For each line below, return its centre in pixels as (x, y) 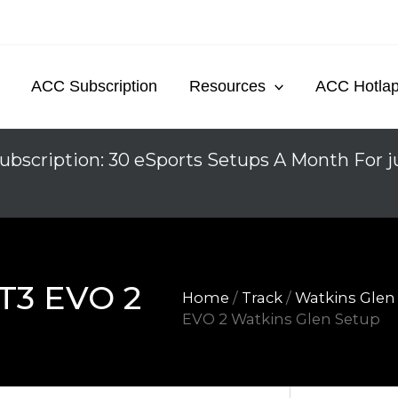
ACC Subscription (94, 86)
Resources (227, 86)
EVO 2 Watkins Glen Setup (282, 318)
